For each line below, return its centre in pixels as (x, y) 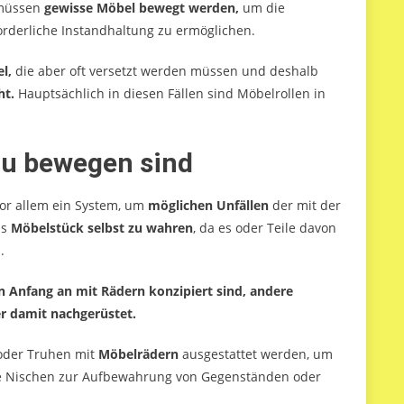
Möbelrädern (138, 354)
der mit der (307, 206)
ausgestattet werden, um (256, 354)
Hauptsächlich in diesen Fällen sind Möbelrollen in (170, 94)
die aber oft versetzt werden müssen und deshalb (167, 71)
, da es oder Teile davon (265, 228)
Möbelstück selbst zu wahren (102, 228)
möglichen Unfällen (210, 206)
